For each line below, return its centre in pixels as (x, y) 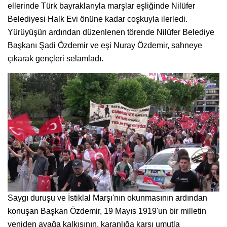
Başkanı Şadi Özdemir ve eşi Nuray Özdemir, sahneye (105, 45)
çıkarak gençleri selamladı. (55, 58)
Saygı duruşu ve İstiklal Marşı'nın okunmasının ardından (107, 198)
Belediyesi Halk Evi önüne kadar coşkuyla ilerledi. (98, 19)
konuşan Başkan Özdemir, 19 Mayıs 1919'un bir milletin (107, 211)
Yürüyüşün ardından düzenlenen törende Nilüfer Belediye (111, 32)
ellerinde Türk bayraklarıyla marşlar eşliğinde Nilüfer (101, 6)
